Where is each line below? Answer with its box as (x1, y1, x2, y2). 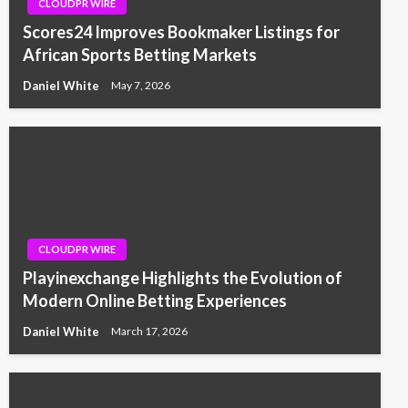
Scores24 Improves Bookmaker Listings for (23, 21, 340, 42)
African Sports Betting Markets (23, 44, 257, 65)
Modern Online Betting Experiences (23, 290, 287, 311)
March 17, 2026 (111, 324, 188, 339)
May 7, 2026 (111, 78, 170, 93)
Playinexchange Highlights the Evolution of (23, 267, 342, 288)
